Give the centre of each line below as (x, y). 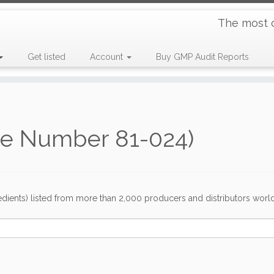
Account (107, 57)
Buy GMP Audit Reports (202, 57)
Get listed (46, 57)
